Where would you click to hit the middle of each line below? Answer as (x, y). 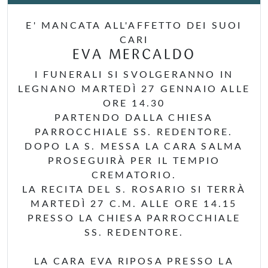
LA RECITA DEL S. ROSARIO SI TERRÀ (134, 190)
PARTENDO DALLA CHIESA (134, 118)
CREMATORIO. (134, 175)
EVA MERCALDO (134, 55)
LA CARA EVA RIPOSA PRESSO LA (134, 261)
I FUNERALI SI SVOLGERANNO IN (134, 75)
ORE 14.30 (134, 103)
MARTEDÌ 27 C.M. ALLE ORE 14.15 (134, 204)
